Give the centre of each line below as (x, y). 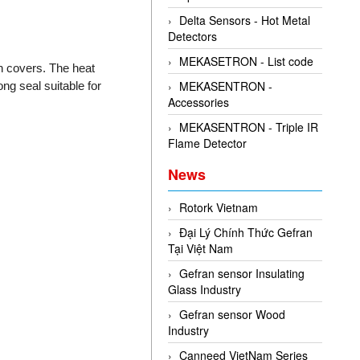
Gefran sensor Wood (233, 314)
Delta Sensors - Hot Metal (245, 20)
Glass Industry (205, 289)
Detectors (193, 36)
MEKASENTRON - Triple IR (249, 127)
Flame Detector (208, 143)
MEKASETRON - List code (247, 61)
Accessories (199, 102)
